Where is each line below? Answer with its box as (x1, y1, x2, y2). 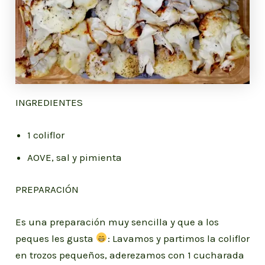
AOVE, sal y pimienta (27, 151, 122, 164)
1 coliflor (27, 129, 65, 141)
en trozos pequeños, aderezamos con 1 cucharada (15, 248, 245, 261)
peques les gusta (15, 232, 96, 244)
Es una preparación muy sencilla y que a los (15, 215, 219, 228)
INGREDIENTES (15, 96, 83, 108)
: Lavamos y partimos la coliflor (107, 232, 250, 244)
